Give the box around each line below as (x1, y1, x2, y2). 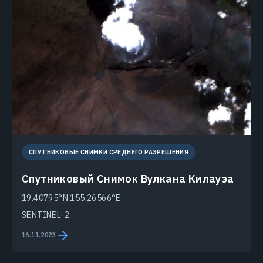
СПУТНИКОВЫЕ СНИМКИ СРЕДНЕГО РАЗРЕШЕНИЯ (29, 147, 189, 156)
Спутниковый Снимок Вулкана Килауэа (22, 171, 234, 186)
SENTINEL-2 (22, 209, 69, 220)
